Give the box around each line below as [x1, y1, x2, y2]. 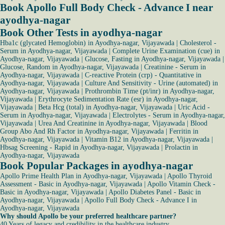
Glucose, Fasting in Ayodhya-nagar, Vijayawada [85, 55, 220, 63]
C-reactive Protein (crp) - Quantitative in [85, 71, 201, 79]
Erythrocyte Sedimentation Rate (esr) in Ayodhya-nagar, [38, 95, 198, 103]
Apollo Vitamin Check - [147, 180, 215, 188]
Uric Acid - [178, 103, 210, 111]
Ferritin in [169, 128, 198, 135]
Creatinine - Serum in [144, 63, 206, 71]
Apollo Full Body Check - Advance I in [84, 196, 197, 204]
